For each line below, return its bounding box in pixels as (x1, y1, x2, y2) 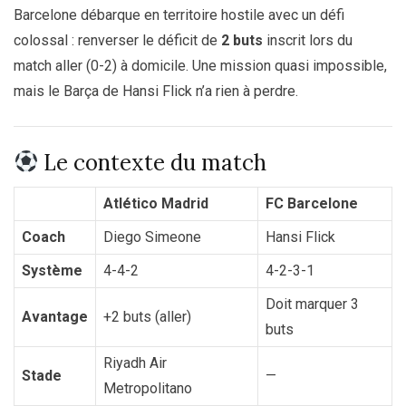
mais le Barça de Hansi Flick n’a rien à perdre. (14, 82, 298, 100)
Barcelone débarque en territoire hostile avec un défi (14, 5, 344, 24)
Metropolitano (103, 379, 192, 397)
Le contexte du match (38, 148, 267, 177)
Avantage (22, 307, 88, 325)
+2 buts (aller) (103, 307, 191, 325)
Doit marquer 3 (266, 295, 359, 313)
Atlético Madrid (103, 194, 208, 212)
